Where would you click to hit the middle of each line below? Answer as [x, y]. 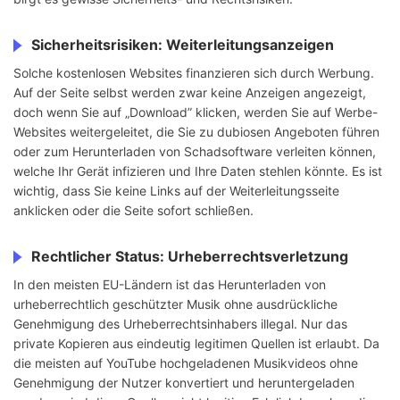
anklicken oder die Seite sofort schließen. [133, 211]
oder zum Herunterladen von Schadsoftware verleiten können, [195, 152]
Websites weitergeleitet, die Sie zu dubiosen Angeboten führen [196, 132]
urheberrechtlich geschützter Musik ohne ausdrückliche [175, 304]
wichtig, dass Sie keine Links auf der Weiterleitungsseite [176, 191]
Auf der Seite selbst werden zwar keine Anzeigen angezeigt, [190, 93]
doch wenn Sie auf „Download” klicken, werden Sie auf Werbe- [196, 112]
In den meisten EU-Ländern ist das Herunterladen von [170, 285]
